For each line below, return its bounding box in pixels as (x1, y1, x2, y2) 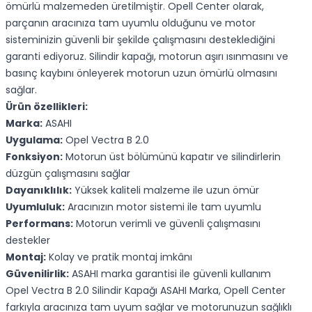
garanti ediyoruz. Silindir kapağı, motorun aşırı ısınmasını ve (6, 49, 288, 63)
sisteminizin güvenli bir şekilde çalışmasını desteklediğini (6, 33, 275, 47)
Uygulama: (6, 133, 63, 147)
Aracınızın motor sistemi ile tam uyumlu (65, 200, 261, 214)
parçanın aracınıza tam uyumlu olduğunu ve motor (6, 16, 256, 30)
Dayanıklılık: (6, 183, 72, 197)
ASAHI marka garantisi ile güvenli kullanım (69, 267, 271, 281)
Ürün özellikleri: (6, 100, 88, 114)
